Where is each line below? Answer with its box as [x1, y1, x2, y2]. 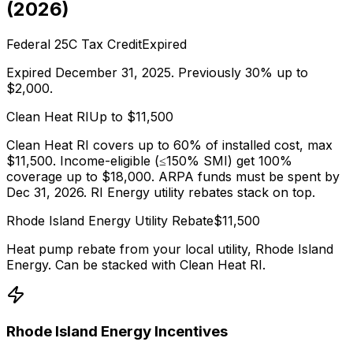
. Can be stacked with [48, 257, 180, 273]
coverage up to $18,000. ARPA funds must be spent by [6, 169, 340, 185]
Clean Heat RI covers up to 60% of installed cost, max [6, 137, 333, 154]
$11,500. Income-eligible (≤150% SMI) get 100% [6, 153, 292, 169]
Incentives [151, 321, 228, 340]
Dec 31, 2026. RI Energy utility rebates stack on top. [6, 184, 315, 201]
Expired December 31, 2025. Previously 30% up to [6, 65, 308, 81]
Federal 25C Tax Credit [6, 36, 142, 53]
